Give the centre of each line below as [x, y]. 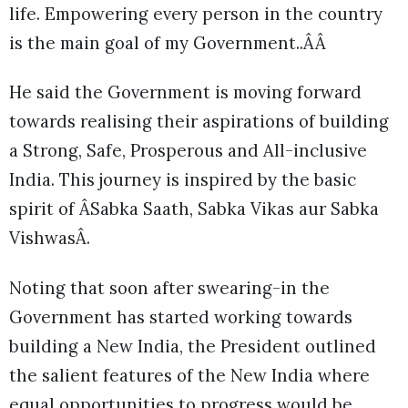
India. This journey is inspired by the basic [183, 180]
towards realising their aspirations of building [199, 122]
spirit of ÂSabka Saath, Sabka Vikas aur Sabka [194, 209]
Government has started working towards [181, 316]
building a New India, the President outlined [193, 346]
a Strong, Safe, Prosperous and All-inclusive [188, 151]
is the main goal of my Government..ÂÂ [168, 43]
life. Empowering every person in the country [196, 14]
